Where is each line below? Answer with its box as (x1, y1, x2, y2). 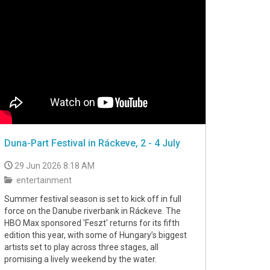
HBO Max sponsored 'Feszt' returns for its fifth (4, 218, 180, 228)
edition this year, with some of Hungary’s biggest (4, 230, 187, 240)
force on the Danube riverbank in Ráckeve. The (4, 206, 181, 216)
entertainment (14, 175, 72, 185)
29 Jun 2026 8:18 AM (14, 161, 95, 171)
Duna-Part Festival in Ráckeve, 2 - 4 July (4, 137, 180, 149)
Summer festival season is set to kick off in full (4, 194, 181, 204)
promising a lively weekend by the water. (4, 254, 157, 264)
